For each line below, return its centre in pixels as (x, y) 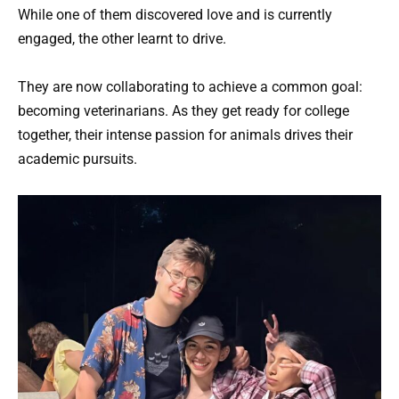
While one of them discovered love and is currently (175, 14)
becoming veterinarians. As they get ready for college (183, 110)
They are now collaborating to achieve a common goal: (190, 86)
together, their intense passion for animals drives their (185, 134)
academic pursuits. (77, 159)
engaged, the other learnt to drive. (122, 38)
